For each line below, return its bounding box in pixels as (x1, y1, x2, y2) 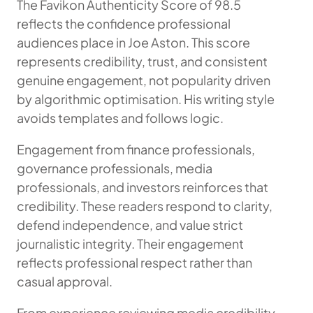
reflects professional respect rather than (17, 254, 252, 270)
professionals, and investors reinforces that (17, 179, 268, 195)
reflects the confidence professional (17, 15, 231, 31)
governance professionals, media (17, 160, 212, 176)
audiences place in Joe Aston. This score (17, 34, 250, 50)
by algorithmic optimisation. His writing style (17, 91, 275, 107)
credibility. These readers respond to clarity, (17, 198, 272, 214)
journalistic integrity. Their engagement (17, 235, 244, 252)
